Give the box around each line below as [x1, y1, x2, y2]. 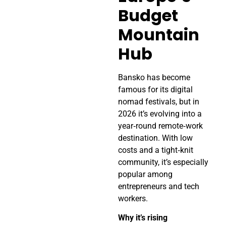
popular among [118, 169, 173, 179]
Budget [118, 4, 178, 27]
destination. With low [118, 133, 193, 143]
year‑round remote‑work [118, 121, 203, 131]
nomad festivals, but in [118, 96, 199, 106]
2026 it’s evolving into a [118, 108, 202, 119]
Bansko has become [118, 72, 190, 82]
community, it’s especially [118, 157, 208, 167]
